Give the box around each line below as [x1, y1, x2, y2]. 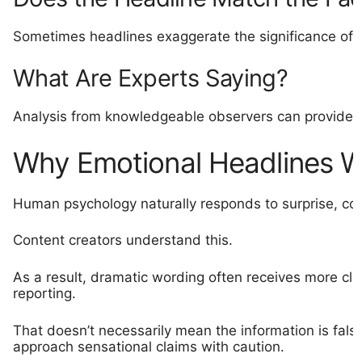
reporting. [13, 284, 77, 301]
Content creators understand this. [13, 232, 234, 248]
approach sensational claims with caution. [13, 339, 285, 355]
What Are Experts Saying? [13, 64, 288, 92]
